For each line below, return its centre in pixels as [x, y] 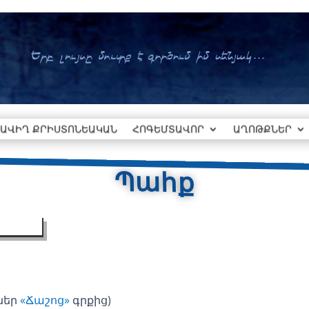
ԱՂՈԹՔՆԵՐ [262, 129]
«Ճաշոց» [44, 300]
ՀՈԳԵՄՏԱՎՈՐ [168, 129]
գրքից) [90, 300]
